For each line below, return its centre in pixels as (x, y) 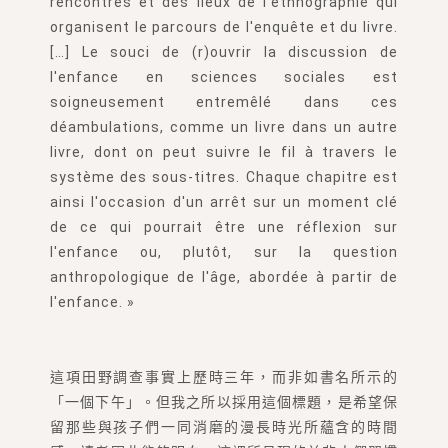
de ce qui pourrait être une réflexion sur (224, 226)
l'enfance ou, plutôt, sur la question (224, 251)
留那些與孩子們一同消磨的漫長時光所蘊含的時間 (224, 426)
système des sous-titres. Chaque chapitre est (224, 176)
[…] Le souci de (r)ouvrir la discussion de (224, 51)
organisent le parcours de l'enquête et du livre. (224, 26)
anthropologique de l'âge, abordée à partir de (224, 276)
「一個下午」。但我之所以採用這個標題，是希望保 (224, 401)
